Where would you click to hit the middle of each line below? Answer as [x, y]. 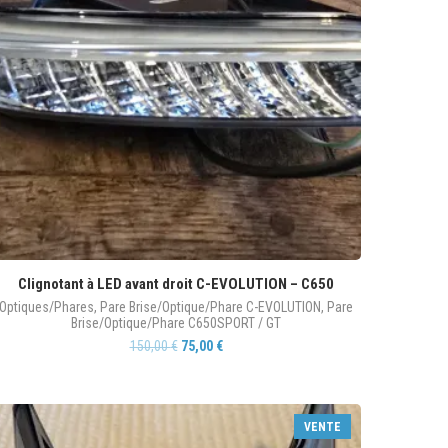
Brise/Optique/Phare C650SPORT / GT [176, 323]
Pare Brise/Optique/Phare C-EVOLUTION [210, 307]
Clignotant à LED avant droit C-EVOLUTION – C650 [176, 284]
